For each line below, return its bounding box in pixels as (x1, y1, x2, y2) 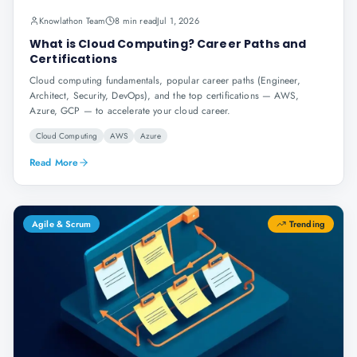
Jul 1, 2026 (157, 14, 199, 27)
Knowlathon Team (39, 14, 106, 27)
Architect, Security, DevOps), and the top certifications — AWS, (29, 88, 300, 103)
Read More (29, 155, 79, 170)
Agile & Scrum (32, 218, 92, 230)
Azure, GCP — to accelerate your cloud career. (29, 104, 231, 118)
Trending (288, 218, 325, 230)
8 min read (115, 14, 158, 27)
